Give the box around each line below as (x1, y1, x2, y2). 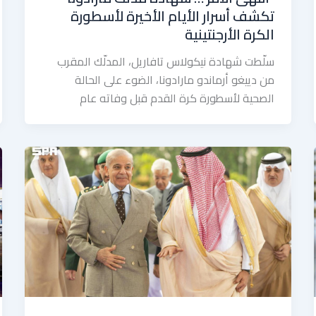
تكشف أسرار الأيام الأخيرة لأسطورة (71, 2, 275, 29)
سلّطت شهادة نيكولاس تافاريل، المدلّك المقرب (57, 50, 275, 72)
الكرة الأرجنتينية (185, 20, 275, 47)
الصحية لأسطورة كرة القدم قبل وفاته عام (80, 87, 275, 109)
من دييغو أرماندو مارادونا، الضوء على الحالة (75, 68, 275, 90)
